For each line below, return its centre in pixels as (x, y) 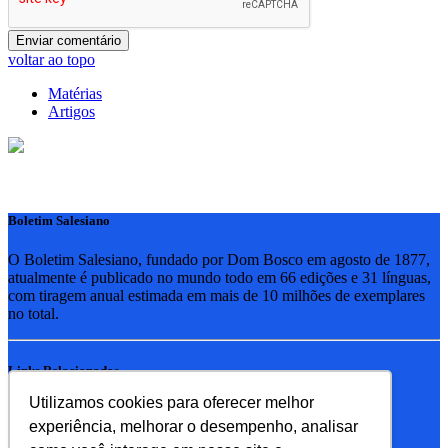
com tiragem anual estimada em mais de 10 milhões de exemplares (216, 295)
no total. (33, 313)
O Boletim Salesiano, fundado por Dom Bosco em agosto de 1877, (219, 259)
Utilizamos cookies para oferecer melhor (172, 402)
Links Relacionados (63, 371)
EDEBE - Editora (104, 428)
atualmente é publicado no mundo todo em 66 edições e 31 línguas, (219, 277)
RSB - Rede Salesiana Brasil (138, 410)
